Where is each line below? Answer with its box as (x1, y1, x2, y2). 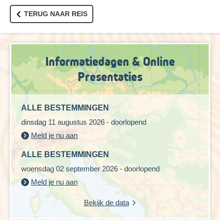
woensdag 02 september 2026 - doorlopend (21, 165, 160, 173)
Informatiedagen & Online (45, 54, 175, 70)
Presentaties (78, 69, 142, 85)
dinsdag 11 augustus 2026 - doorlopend (21, 118, 146, 127)
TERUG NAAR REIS (24, 10, 87, 18)
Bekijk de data (83, 198, 129, 207)
